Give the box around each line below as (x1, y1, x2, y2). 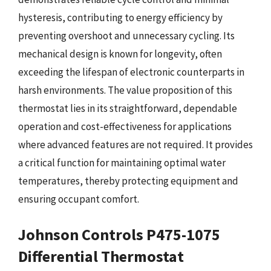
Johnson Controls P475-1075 (18, 224, 220, 244)
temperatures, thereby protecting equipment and (18, 174, 238, 188)
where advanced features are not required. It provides (18, 138, 253, 151)
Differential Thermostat (18, 246, 184, 266)
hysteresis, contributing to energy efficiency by (18, 11, 223, 24)
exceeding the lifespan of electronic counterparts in (18, 65, 244, 79)
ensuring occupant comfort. (18, 192, 139, 206)
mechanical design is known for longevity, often (18, 47, 222, 60)
